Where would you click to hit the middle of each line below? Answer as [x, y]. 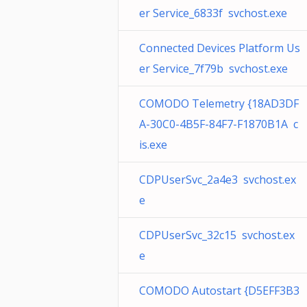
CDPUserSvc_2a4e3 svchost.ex [218, 180]
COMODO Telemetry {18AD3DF [219, 103]
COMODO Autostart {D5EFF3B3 [219, 291]
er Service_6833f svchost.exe [213, 13]
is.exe [153, 145]
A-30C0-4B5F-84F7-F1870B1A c [219, 124]
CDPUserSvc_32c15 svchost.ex [217, 235]
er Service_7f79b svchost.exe [213, 69]
